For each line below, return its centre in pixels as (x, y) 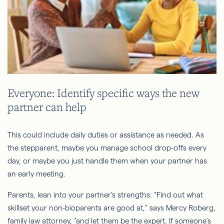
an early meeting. (37, 173)
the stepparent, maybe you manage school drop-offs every (107, 147)
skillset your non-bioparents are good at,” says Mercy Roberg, (111, 207)
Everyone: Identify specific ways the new (103, 92)
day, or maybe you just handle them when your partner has (107, 160)
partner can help (48, 106)
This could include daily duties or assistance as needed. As (106, 134)
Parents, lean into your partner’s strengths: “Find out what (105, 194)
